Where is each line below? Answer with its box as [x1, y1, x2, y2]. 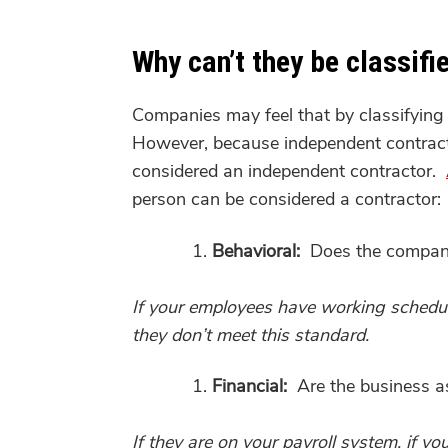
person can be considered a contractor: [132, 187, 441, 212]
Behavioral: [212, 238, 305, 263]
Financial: [212, 373, 287, 398]
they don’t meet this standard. [132, 322, 369, 347]
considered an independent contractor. [132, 159, 446, 184]
